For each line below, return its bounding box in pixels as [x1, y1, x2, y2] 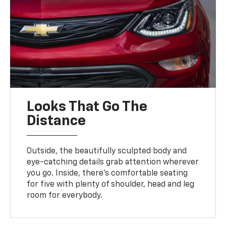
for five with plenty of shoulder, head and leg [27, 181, 195, 189]
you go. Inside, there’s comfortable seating [27, 169, 188, 178]
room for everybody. [27, 192, 103, 200]
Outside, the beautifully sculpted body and [27, 147, 187, 156]
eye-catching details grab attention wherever [27, 158, 199, 167]
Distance [27, 114, 86, 129]
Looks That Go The [27, 100, 148, 115]
